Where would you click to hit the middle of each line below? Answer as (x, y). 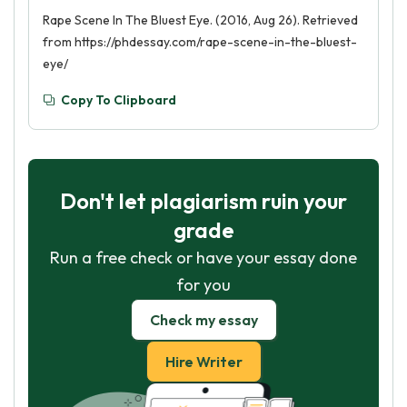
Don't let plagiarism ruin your (203, 201)
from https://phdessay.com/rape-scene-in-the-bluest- (200, 42)
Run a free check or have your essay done (203, 258)
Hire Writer (203, 362)
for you (203, 285)
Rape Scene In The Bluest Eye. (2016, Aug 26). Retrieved (200, 20)
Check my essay (203, 320)
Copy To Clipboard (119, 100)
